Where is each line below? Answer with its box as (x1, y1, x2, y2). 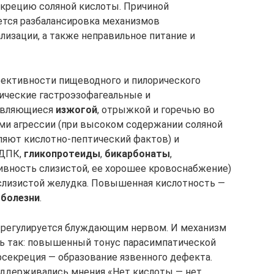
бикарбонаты (105, 148, 170, 160)
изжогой (56, 104, 97, 116)
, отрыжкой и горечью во (97, 104, 215, 116)
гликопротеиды (24, 148, 100, 160)
